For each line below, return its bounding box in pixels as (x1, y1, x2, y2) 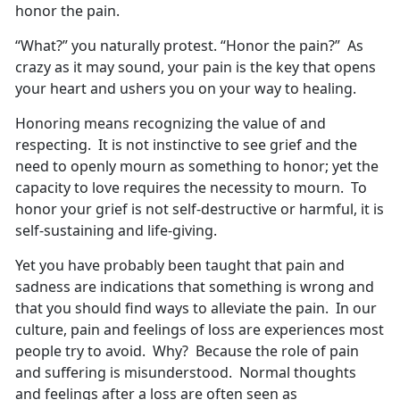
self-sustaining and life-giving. (15, 221, 217, 241)
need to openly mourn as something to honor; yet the (15, 156, 379, 177)
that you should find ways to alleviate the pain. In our (15, 298, 377, 319)
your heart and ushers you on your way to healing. (15, 79, 356, 99)
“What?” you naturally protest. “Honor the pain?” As (15, 36, 363, 56)
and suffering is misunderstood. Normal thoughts (15, 362, 356, 383)
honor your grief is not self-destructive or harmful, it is (15, 199, 384, 220)
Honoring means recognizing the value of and (15, 113, 326, 134)
